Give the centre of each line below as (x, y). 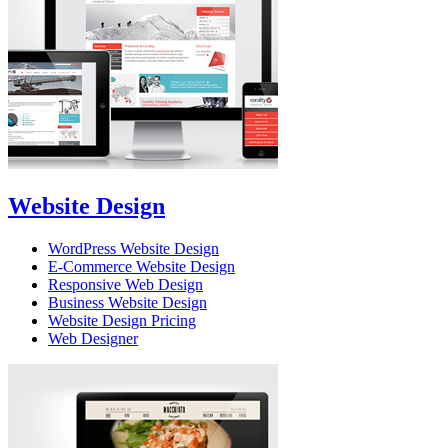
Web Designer (93, 338)
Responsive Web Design (125, 284)
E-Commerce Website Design (141, 266)
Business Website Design (127, 302)
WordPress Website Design (133, 248)
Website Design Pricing (122, 320)
